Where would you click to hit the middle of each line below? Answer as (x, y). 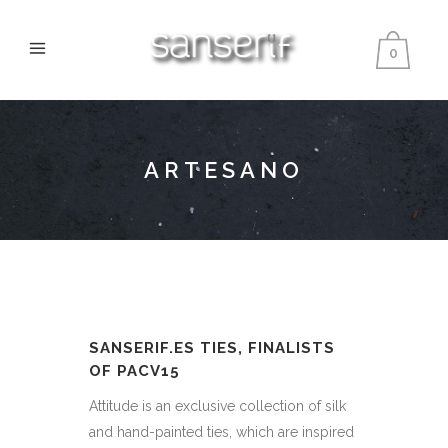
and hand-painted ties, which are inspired (221, 432)
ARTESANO (224, 170)
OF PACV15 (134, 371)
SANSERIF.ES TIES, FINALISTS (212, 348)
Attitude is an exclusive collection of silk (217, 406)
